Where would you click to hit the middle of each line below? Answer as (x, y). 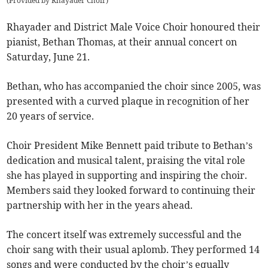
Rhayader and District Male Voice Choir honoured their (134, 27)
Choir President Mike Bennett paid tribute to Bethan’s (130, 146)
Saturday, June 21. (48, 57)
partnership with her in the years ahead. (100, 205)
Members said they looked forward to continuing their (131, 191)
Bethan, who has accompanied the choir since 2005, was (134, 86)
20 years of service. (51, 116)
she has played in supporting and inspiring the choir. (127, 176)
